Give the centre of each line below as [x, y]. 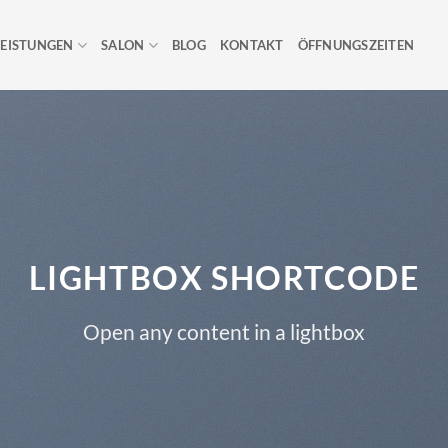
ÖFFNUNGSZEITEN [356, 45]
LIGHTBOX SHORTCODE [224, 277]
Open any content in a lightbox [224, 331]
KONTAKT [251, 45]
